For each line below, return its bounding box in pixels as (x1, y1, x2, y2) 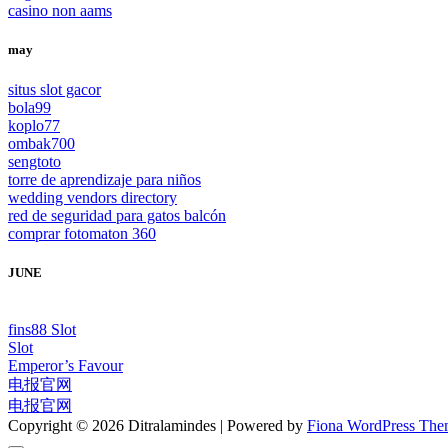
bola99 (8, 98, 51, 116)
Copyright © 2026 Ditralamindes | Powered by (8, 416, 307, 434)
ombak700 (8, 134, 75, 152)
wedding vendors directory (8, 188, 177, 206)
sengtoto (8, 152, 61, 170)
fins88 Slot (8, 320, 76, 338)
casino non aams (8, 2, 112, 20)
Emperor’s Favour (8, 356, 123, 374)
